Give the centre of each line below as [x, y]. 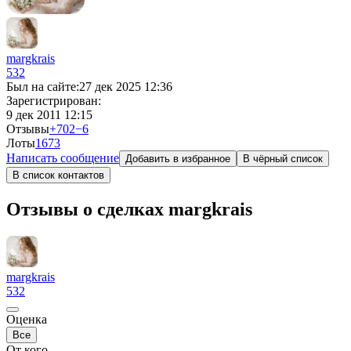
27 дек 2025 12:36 [126, 87]
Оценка [27, 319]
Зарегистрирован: [54, 101]
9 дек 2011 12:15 [49, 115]
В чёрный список [283, 159]
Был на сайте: [43, 87]
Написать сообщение [63, 158]
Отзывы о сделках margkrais [129, 209]
